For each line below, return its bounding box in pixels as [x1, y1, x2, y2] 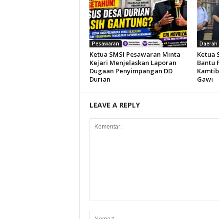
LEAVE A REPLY [89, 100, 140, 109]
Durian [89, 75, 110, 84]
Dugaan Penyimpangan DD [89, 66, 173, 75]
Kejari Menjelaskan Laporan [89, 58, 176, 67]
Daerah [199, 40, 218, 47]
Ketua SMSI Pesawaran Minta [89, 50, 180, 59]
